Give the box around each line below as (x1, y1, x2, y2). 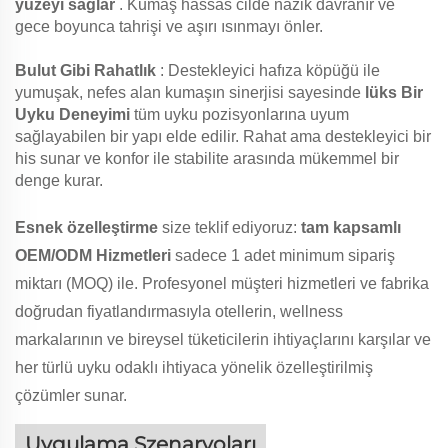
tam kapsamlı (301, 219, 401, 237)
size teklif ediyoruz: (162, 219, 301, 237)
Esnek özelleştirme (15, 219, 162, 237)
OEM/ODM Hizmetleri (15, 247, 175, 265)
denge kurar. (15, 172, 103, 190)
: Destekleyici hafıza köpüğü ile (160, 62, 380, 80)
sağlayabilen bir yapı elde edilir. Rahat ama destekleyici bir (15, 128, 431, 146)
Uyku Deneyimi (15, 106, 134, 124)
